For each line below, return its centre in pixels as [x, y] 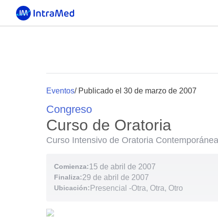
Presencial [109, 188]
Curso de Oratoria [109, 125]
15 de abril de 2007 [122, 167]
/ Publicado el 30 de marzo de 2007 [136, 91]
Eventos [60, 91]
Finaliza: [68, 177]
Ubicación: [72, 188]
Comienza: [72, 166]
